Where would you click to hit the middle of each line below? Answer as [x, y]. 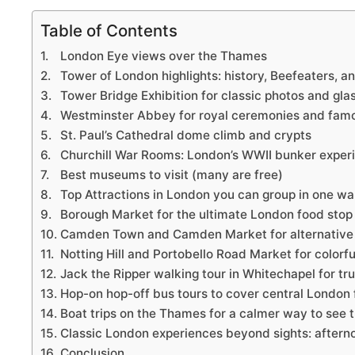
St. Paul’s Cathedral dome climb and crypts [186, 136]
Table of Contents [109, 31]
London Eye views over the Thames [164, 56]
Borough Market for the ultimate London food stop [207, 215]
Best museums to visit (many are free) [172, 175]
